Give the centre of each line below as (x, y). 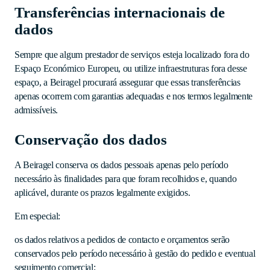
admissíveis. (36, 110)
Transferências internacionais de (120, 12)
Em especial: (38, 216)
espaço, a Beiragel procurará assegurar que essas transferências (127, 82)
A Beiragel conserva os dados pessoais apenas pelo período (121, 165)
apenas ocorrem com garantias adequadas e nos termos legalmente (134, 96)
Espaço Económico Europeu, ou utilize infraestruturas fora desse (131, 68)
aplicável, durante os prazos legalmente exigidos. (102, 193)
